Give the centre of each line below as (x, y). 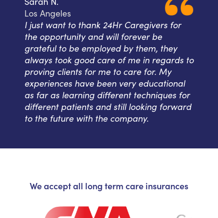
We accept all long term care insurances (109, 186)
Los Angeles (48, 13)
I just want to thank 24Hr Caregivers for (103, 25)
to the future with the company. (86, 118)
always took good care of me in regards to (109, 60)
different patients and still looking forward (108, 107)
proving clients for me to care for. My (98, 72)
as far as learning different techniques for (107, 95)
